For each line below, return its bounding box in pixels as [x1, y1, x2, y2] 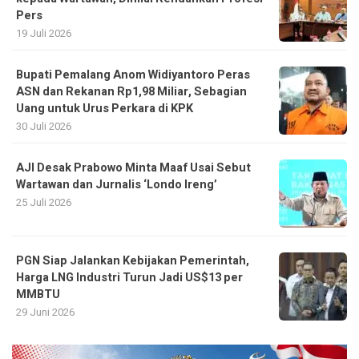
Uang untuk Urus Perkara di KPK [16, 99, 193, 117]
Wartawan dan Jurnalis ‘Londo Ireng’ [16, 175, 217, 193]
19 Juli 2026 [16, 25, 71, 41]
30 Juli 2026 [16, 118, 71, 134]
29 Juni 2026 [16, 304, 75, 320]
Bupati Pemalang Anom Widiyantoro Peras [16, 66, 250, 83]
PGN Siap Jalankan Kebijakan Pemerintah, [16, 252, 249, 269]
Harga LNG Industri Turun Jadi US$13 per [16, 268, 243, 286]
